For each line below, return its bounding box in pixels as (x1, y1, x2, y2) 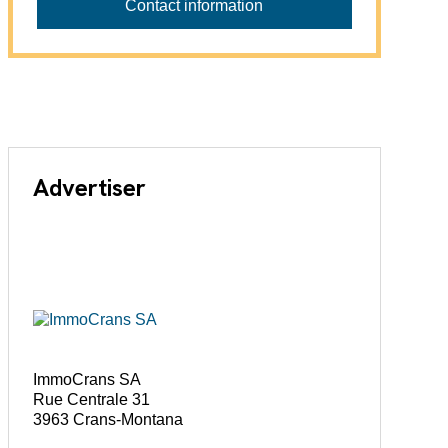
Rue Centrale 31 (32, 391, 150, 409)
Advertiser (32, 172, 146, 204)
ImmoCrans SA (32, 371, 141, 389)
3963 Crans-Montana (32, 411, 183, 429)
